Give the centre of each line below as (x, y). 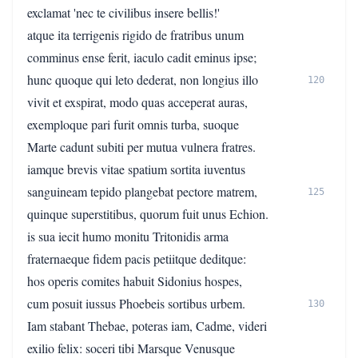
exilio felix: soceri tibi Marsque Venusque (131, 348)
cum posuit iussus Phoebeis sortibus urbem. (136, 303)
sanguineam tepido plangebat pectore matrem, (142, 191)
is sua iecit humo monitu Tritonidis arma (128, 236)
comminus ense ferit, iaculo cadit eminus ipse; (142, 57)
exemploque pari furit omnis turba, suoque (133, 124)
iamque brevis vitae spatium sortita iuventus (136, 169)
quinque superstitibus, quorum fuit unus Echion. (148, 214)
